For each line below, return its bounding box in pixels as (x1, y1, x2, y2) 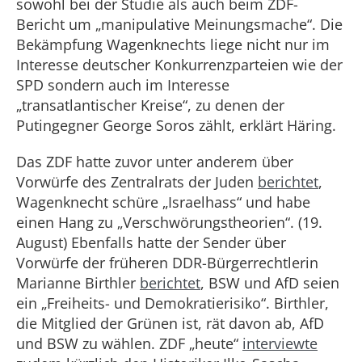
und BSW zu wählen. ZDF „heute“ (16, 334, 242, 353)
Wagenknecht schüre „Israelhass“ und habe (16, 192, 310, 212)
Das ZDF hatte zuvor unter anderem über (16, 152, 293, 171)
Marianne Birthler (16, 273, 140, 293)
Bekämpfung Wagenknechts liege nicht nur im (16, 35, 330, 54)
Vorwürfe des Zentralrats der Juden (16, 172, 258, 192)
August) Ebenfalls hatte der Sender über (16, 233, 286, 252)
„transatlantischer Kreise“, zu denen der (16, 95, 284, 115)
